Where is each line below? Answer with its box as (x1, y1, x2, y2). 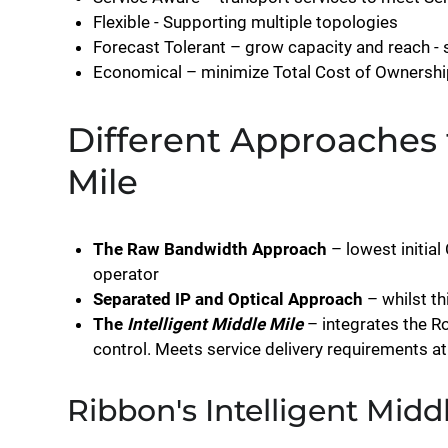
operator (92, 264, 159, 284)
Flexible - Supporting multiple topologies (92, 12, 398, 32)
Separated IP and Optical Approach (92, 289, 363, 309)
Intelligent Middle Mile (126, 314, 303, 334)
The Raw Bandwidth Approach (92, 239, 327, 259)
